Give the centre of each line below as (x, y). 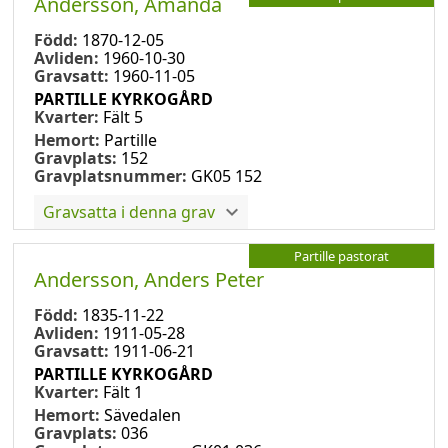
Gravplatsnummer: (110, 175)
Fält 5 (123, 116)
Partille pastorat (341, 255)
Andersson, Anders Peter (149, 279)
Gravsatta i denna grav (129, 211)
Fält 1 (123, 391)
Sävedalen (142, 414)
